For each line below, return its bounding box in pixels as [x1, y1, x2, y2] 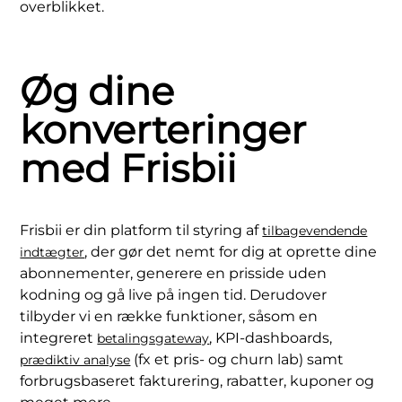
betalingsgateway [97, 329, 210, 346]
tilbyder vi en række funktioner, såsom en [20, 307, 319, 325]
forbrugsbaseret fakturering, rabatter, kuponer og [20, 371, 375, 389]
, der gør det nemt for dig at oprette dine [84, 242, 378, 260]
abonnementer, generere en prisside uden [20, 264, 328, 282]
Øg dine [20, 66, 175, 115]
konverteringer [20, 105, 307, 153]
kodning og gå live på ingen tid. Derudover [20, 285, 328, 303]
